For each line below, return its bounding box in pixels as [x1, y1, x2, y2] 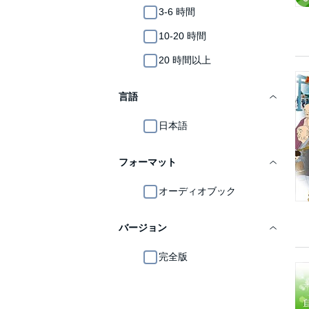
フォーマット [119, 157, 177, 168]
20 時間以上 [159, 54, 211, 66]
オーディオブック [159, 186, 236, 197]
